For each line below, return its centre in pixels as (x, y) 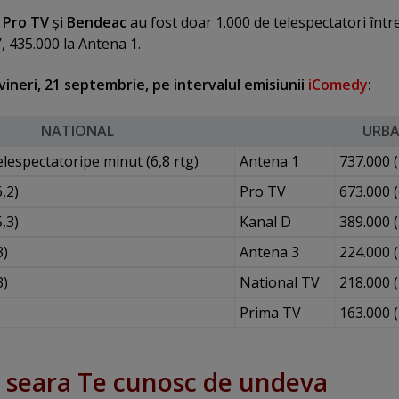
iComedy (338, 85)
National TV (279, 282)
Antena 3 (269, 252)
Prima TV (270, 312)
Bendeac (97, 23)
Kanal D (265, 221)
